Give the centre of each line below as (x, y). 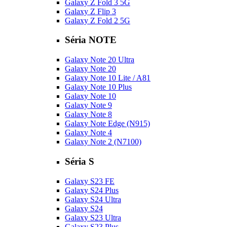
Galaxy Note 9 (88, 105)
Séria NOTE (91, 40)
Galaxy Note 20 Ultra (100, 60)
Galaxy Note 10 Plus (98, 87)
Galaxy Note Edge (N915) (107, 124)
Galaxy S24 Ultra (93, 199)
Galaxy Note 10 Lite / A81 (108, 78)
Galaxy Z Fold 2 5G (98, 20)
